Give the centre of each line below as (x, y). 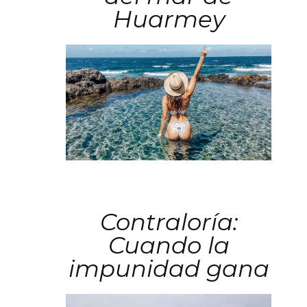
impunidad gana (169, 268)
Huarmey (169, 19)
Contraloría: (169, 222)
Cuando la (169, 245)
